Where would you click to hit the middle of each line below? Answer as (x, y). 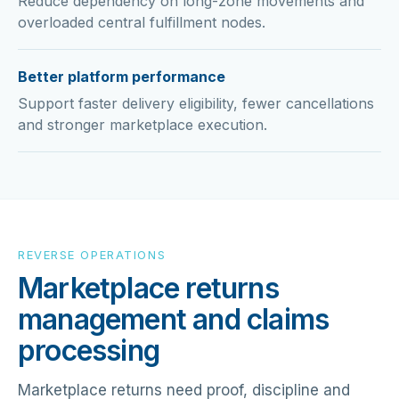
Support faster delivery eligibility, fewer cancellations (196, 104)
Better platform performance (122, 77)
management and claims (174, 320)
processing (89, 351)
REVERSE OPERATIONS (92, 255)
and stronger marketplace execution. (142, 125)
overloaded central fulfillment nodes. (142, 23)
